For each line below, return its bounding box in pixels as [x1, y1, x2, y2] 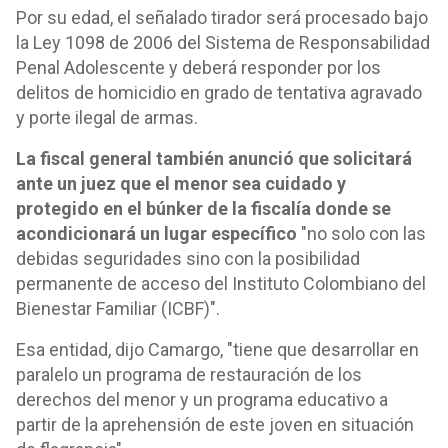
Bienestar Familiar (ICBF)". [16, 298, 220, 319]
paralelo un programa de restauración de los [16, 364, 362, 385]
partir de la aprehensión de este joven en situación [16, 414, 414, 435]
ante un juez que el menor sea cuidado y [16, 173, 346, 194]
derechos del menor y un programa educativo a [16, 389, 388, 410]
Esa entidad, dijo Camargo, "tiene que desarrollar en [16, 339, 419, 360]
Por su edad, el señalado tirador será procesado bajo [16, 7, 428, 28]
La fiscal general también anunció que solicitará [16, 148, 412, 169]
